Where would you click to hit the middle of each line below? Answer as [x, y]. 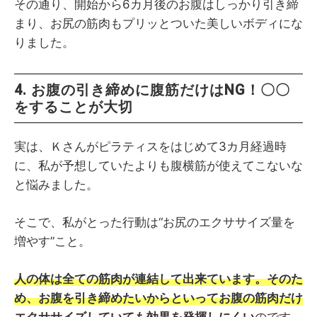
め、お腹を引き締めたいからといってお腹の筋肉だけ [158, 298]
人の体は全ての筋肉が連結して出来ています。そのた [158, 279]
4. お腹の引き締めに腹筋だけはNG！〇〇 [152, 90]
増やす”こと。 [52, 242]
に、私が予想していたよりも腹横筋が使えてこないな [158, 166]
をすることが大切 [74, 107]
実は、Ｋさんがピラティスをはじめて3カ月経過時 [150, 147]
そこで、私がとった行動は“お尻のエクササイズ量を [155, 223]
